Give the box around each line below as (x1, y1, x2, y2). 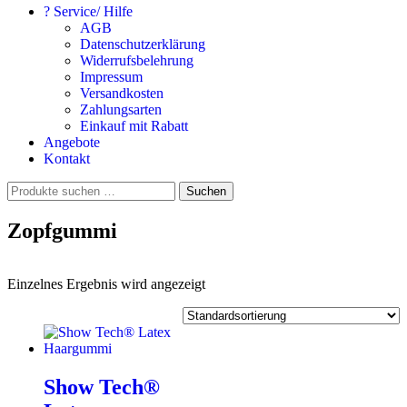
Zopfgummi (7, 218, 117, 243)
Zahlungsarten (80, 102, 162, 117)
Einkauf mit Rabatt (80, 118, 188, 134)
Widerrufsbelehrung (80, 53, 194, 68)
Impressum (80, 69, 143, 84)
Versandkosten (80, 85, 164, 101)
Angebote (44, 134, 100, 150)
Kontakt (44, 151, 90, 166)
